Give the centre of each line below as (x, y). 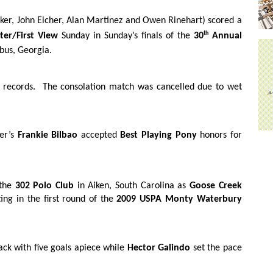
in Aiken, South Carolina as (132, 186)
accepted (99, 135)
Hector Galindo (159, 248)
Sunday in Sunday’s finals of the (126, 36)
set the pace (216, 248)
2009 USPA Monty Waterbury (179, 200)
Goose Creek (215, 186)
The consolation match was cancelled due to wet (142, 87)
